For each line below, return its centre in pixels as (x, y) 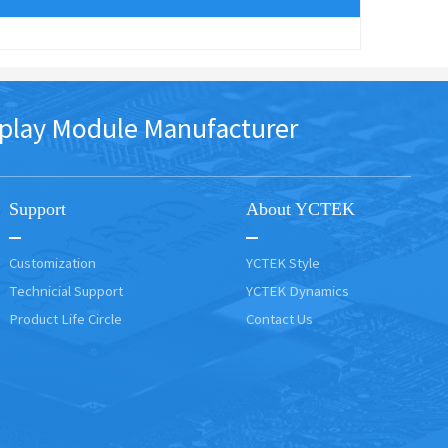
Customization (52, 262)
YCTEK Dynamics (298, 290)
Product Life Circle (65, 318)
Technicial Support (65, 290)
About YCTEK (301, 208)
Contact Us (280, 318)
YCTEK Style (283, 262)
